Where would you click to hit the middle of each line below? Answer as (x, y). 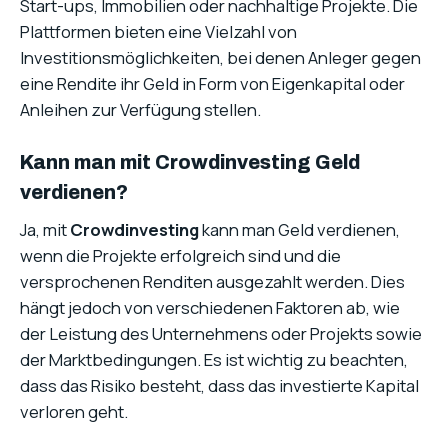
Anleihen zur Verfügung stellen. (140, 110)
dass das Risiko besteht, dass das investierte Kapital (219, 386)
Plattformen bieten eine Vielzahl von (158, 32)
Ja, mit (45, 230)
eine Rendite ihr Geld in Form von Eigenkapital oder (212, 84)
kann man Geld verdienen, (299, 230)
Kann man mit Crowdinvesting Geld (190, 163)
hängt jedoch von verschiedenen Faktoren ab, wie (210, 308)
